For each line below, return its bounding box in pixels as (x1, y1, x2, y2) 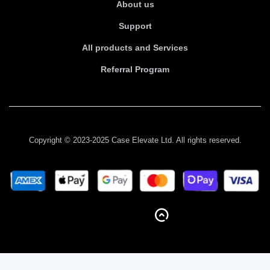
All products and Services (82, 43, 188, 53)
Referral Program (101, 64, 169, 75)
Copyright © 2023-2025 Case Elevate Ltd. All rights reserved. (28, 136, 242, 145)
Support (118, 21, 152, 31)
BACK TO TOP (101, 210, 151, 219)
